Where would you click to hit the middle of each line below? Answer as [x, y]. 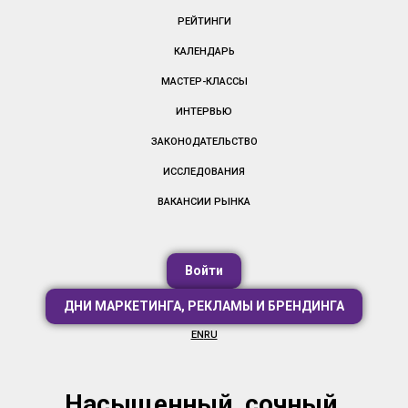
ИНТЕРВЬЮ [204, 111]
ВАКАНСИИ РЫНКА [204, 201]
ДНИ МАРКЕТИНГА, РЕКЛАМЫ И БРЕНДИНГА [204, 306]
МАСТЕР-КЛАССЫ [204, 81]
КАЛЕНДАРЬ [204, 51]
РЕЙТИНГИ [204, 21]
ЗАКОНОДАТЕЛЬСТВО [204, 141]
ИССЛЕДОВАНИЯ [204, 171]
